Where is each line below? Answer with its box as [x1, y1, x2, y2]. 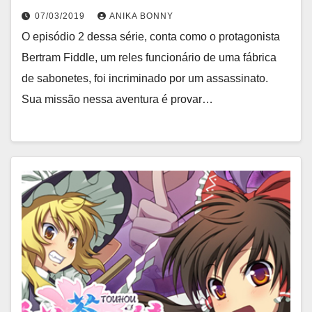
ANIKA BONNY [109, 10, 173, 21]
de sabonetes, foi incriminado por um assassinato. [22, 72, 268, 84]
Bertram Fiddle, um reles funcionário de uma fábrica [22, 51, 276, 63]
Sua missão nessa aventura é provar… [22, 93, 213, 105]
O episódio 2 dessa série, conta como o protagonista [22, 30, 280, 42]
